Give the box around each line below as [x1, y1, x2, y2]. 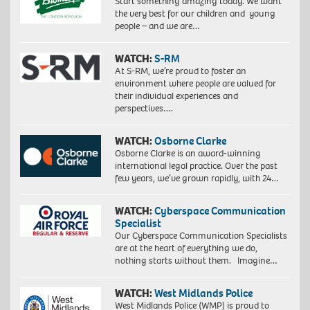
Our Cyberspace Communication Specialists [114, 229, 287, 243]
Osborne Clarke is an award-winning [114, 147, 261, 161]
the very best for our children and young [114, 7, 275, 21]
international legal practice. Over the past [114, 159, 277, 173]
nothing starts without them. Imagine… [114, 254, 277, 268]
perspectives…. [114, 102, 173, 116]
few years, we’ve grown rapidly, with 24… [114, 172, 279, 185]
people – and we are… [114, 19, 200, 33]
